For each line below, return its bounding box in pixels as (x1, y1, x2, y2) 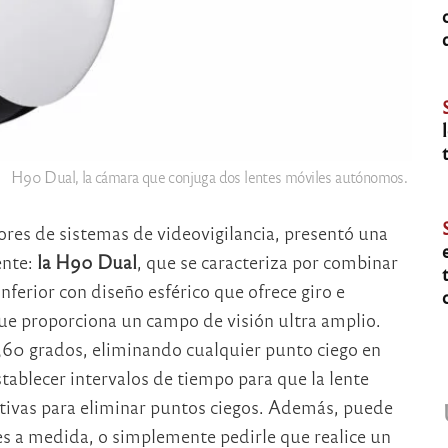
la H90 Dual (32, 249, 137, 273)
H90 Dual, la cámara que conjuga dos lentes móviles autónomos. (10, 166, 408, 186)
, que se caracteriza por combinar (136, 249, 398, 273)
